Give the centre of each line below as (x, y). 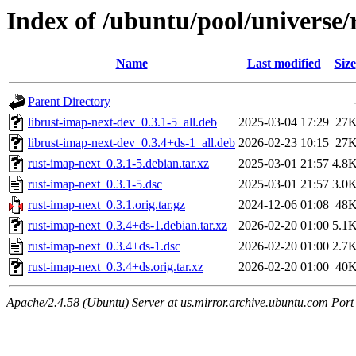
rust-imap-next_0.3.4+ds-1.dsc (104, 246)
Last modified (284, 64)
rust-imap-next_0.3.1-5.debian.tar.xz (118, 164)
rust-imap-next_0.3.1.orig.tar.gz (106, 205)
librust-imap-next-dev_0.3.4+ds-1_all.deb (132, 143)
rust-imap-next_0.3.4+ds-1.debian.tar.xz (128, 226)
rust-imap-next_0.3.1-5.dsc (95, 184)
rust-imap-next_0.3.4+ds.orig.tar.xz (116, 267)
